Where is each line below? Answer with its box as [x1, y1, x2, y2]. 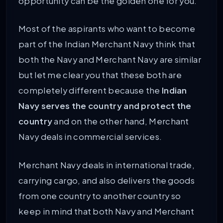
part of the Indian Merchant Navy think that [18, 39, 195, 50]
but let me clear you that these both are [18, 70, 182, 81]
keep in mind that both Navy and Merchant [18, 206, 194, 217]
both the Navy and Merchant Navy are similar [18, 54, 201, 65]
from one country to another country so [18, 191, 181, 202]
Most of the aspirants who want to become [18, 23, 195, 34]
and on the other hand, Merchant [52, 116, 189, 127]
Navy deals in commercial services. [18, 131, 162, 142]
